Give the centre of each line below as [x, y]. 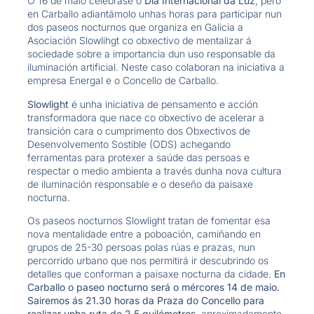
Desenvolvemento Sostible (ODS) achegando [129, 144]
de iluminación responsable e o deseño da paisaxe [140, 184]
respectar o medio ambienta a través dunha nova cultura [154, 170]
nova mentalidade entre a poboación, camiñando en [144, 233]
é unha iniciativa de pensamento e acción [163, 104]
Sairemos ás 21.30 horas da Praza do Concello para [145, 300]
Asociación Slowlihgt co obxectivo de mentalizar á [139, 41]
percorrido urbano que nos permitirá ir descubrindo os [148, 260]
